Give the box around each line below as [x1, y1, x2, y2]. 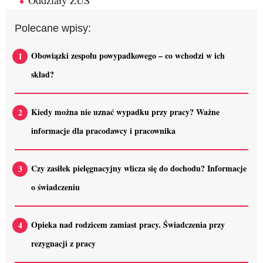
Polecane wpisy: [15, 21, 91, 34]
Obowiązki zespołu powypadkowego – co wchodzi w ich [31, 49, 225, 62]
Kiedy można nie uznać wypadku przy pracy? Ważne [31, 105, 220, 118]
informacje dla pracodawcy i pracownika [31, 124, 176, 137]
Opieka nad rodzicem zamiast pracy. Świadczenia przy [31, 218, 225, 231]
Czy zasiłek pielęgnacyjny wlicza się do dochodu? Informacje [31, 161, 247, 174]
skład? [31, 68, 54, 80]
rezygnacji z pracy [31, 237, 96, 249]
